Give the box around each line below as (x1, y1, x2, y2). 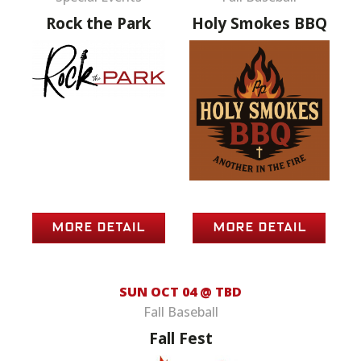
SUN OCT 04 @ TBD (119, 283, 242, 301)
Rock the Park (46, 12, 151, 35)
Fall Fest (148, 327, 213, 350)
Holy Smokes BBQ (191, 12, 327, 35)
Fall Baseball (143, 303, 218, 322)
